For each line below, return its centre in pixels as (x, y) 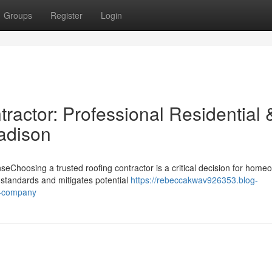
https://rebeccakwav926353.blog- (194, 180)
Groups (18, 15)
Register (66, 15)
